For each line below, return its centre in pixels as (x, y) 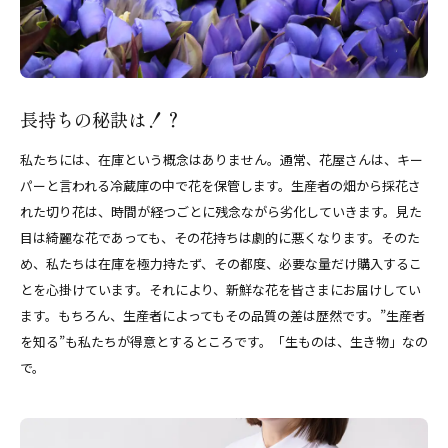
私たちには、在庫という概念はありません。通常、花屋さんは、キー (221, 160)
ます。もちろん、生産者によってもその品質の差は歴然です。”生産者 (222, 316)
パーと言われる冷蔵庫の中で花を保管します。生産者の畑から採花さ (220, 186)
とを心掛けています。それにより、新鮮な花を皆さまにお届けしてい (220, 290)
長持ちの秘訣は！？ (101, 119)
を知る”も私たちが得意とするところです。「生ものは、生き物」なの (224, 342)
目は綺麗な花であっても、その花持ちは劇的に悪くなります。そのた (220, 238)
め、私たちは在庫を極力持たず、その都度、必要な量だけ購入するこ (221, 264)
